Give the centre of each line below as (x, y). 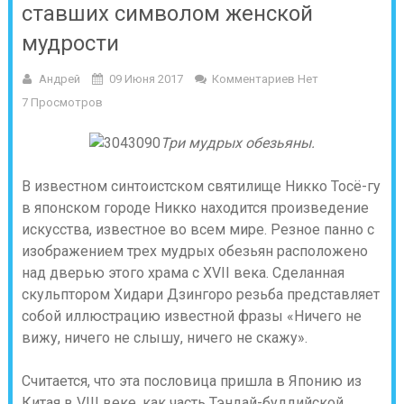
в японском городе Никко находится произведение (195, 208)
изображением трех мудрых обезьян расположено (194, 251)
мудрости (70, 43)
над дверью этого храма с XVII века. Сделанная (183, 273)
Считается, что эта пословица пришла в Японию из (191, 381)
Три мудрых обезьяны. (237, 143)
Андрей (59, 79)
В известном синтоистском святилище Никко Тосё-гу (201, 186)
